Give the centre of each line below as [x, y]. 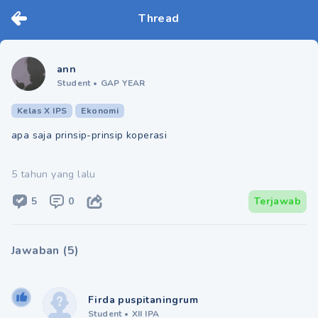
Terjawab [277, 201]
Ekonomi [100, 111]
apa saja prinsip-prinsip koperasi [89, 135]
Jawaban [35, 251]
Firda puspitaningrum [143, 300]
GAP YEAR [123, 83]
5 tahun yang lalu [54, 174]
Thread [159, 18]
